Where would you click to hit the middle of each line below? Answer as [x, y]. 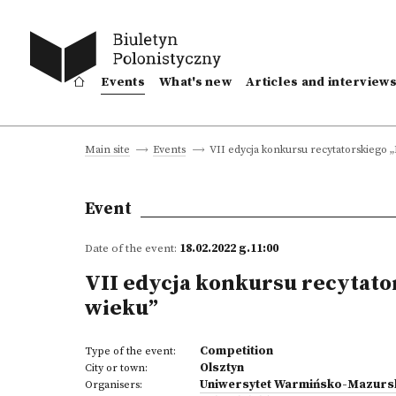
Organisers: [114, 385]
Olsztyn [222, 368]
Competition [236, 351]
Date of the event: [132, 248]
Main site [107, 150]
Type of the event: [130, 351]
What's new [196, 82]
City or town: [116, 368]
